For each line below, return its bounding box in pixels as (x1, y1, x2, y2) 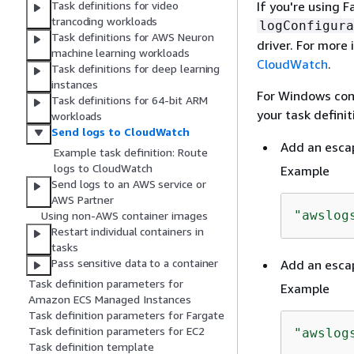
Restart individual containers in (51, 224, 204, 239)
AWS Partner (51, 193, 115, 207)
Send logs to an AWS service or (51, 177, 206, 191)
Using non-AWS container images (41, 209, 208, 223)
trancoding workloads (51, 14, 158, 28)
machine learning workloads (51, 46, 190, 60)
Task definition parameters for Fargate (28, 308, 224, 322)
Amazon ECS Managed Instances (28, 292, 191, 307)
